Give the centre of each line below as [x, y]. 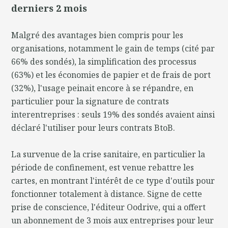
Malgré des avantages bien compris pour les [97, 35]
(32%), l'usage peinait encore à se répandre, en [103, 88]
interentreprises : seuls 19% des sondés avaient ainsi [113, 114]
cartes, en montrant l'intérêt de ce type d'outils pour [113, 180]
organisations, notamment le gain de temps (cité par [113, 48]
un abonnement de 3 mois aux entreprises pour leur [113, 220]
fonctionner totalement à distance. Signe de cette [107, 194]
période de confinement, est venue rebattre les [103, 167]
